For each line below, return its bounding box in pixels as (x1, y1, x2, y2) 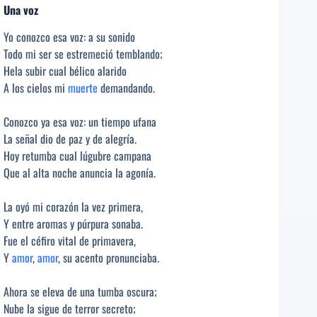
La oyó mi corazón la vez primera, (4, 198, 143, 216)
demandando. (98, 79, 155, 97)
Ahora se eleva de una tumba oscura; (4, 283, 156, 301)
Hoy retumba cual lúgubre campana (4, 147, 151, 165)
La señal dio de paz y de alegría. (4, 130, 137, 148)
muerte (68, 79, 98, 97)
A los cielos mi (4, 79, 68, 97)
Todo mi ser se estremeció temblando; (4, 45, 162, 63)
